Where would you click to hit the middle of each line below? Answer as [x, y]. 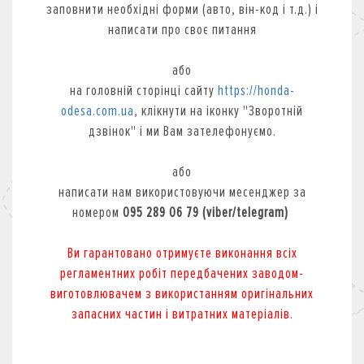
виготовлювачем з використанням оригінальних [182, 293]
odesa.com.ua [97, 110]
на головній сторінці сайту [143, 90]
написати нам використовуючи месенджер [174, 191]
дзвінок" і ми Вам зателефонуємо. [182, 130]
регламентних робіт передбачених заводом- [182, 273]
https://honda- [256, 90]
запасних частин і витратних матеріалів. [182, 313]
